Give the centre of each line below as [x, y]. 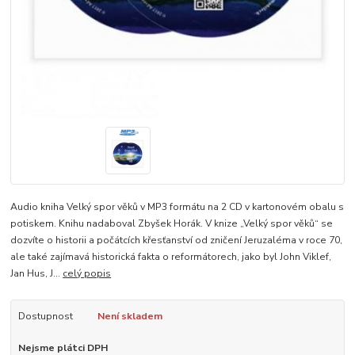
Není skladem [130, 316]
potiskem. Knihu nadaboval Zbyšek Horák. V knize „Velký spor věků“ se [172, 223]
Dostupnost [45, 316]
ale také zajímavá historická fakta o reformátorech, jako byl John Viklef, [171, 256]
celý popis [87, 273]
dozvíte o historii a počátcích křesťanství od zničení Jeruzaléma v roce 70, [177, 240]
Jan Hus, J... [37, 273]
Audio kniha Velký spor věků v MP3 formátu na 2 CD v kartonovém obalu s [177, 206]
